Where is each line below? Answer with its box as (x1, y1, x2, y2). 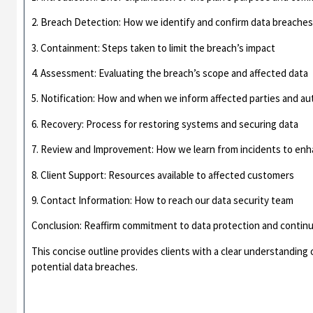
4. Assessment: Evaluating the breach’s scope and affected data (31, 66, 309, 80)
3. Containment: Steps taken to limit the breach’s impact (31, 41, 276, 54)
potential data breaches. (31, 259, 138, 273)
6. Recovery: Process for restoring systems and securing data (31, 117, 299, 131)
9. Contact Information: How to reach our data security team (31, 193, 294, 207)
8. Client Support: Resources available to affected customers (31, 168, 295, 182)
